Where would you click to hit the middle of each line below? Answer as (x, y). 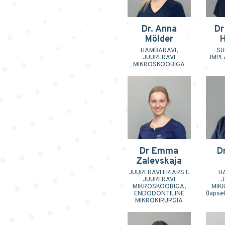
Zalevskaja (159, 161)
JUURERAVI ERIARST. (159, 173)
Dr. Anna (159, 30)
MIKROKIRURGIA (159, 201)
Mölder (159, 40)
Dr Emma (159, 151)
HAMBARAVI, (159, 51)
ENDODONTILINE (159, 194)
